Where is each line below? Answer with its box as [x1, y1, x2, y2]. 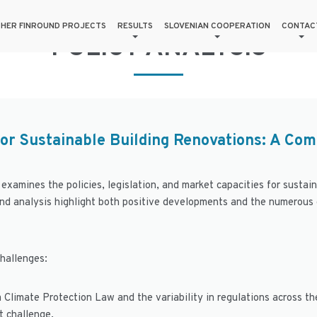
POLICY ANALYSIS [51, 33, 266, 65]
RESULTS [117, 21, 153, 32]
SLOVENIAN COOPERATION [164, 21, 270, 32]
